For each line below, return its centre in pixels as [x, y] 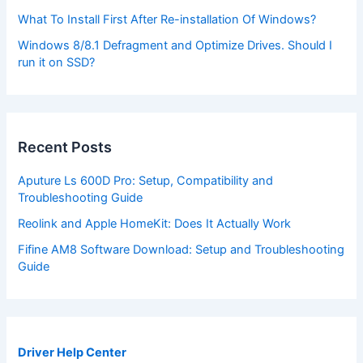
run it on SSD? [57, 63]
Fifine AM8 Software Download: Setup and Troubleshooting [181, 250]
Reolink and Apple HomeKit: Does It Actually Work [155, 224]
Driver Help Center [73, 352]
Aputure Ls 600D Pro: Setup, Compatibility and [146, 181]
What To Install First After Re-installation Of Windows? [167, 20]
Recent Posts [65, 147]
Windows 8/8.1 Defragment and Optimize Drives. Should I [175, 46]
